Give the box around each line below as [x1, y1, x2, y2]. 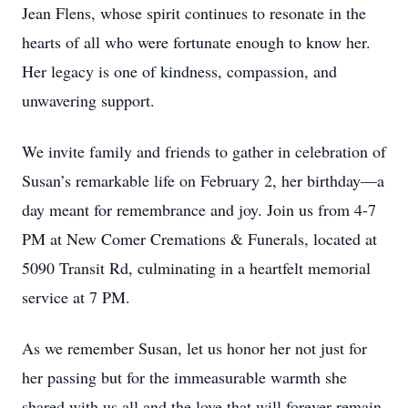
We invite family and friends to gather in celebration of [22, 140, 386, 162]
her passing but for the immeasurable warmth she [22, 366, 347, 388]
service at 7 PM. [22, 286, 130, 308]
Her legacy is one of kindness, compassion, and [22, 60, 337, 82]
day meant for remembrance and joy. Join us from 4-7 [22, 199, 376, 220]
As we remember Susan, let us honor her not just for [22, 337, 367, 359]
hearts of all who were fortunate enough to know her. [22, 31, 371, 53]
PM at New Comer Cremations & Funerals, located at [22, 228, 377, 250]
